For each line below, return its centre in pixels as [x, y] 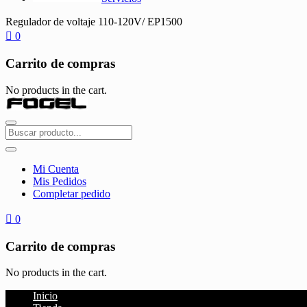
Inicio [45, 296]
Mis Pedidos [60, 181]
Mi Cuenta [56, 169]
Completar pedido [72, 193]
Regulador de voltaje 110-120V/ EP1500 [94, 22]
